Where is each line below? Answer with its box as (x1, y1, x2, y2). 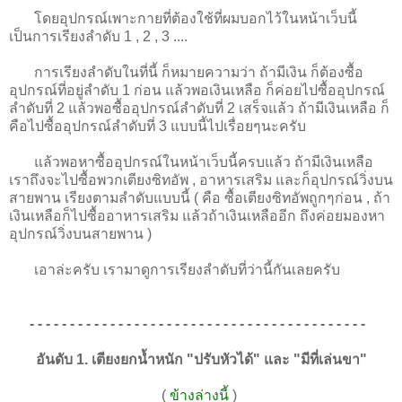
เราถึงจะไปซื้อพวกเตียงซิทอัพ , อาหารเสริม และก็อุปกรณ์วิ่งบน (9, 171, 393, 188)
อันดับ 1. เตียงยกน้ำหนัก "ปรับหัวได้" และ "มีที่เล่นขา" (35, 351, 367, 367)
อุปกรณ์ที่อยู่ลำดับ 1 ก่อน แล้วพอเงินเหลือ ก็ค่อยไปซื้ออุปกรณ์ (9, 82, 385, 98)
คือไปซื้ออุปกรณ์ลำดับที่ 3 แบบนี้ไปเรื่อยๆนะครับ (9, 118, 306, 134)
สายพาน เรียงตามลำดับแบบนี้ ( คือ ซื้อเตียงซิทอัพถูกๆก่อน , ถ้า (9, 189, 390, 205)
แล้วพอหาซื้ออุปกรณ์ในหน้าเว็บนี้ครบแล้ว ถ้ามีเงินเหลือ (34, 153, 373, 170)
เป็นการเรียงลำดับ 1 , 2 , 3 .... (9, 28, 188, 44)
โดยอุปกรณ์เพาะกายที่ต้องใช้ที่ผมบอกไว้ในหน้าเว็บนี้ (34, 10, 357, 26)
